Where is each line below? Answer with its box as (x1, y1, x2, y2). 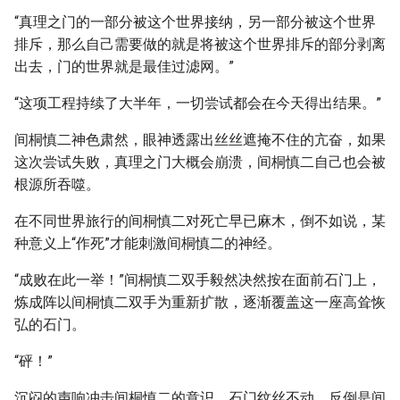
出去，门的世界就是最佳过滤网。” (14, 58, 234, 75)
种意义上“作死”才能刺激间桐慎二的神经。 (14, 235, 281, 252)
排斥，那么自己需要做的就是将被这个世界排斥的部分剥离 (14, 36, 386, 53)
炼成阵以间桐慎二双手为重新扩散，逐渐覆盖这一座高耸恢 (14, 294, 386, 311)
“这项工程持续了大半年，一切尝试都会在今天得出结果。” (14, 95, 381, 112)
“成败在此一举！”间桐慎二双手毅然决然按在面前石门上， (14, 271, 381, 288)
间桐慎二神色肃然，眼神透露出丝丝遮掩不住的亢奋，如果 (14, 131, 386, 148)
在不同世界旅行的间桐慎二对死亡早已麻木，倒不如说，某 (14, 212, 386, 229)
